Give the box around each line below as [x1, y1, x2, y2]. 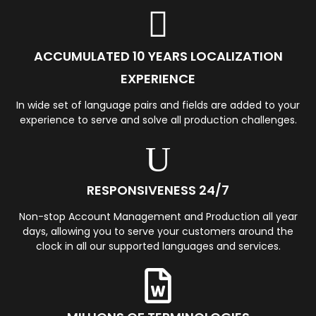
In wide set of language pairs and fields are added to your [16, 97, 300, 112]
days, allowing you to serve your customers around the [23, 224, 293, 239]
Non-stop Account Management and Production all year [18, 209, 298, 224]
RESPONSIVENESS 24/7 [87, 181, 229, 200]
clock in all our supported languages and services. [35, 239, 281, 254]
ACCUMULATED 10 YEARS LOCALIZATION [33, 47, 283, 65]
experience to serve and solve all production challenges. [19, 112, 297, 127]
